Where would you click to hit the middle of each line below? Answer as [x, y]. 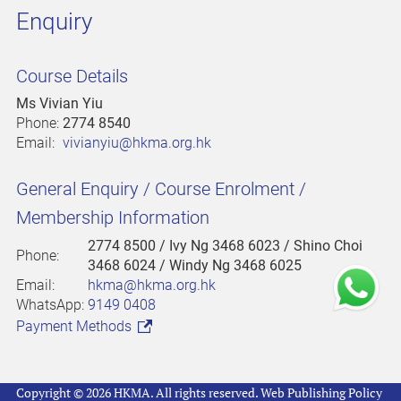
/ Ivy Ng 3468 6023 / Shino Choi [261, 246]
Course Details [72, 76]
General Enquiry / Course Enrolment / [161, 189]
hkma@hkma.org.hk [152, 286]
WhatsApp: [52, 305]
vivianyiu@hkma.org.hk [137, 143]
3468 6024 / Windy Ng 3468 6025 [195, 266]
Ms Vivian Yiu [60, 104]
